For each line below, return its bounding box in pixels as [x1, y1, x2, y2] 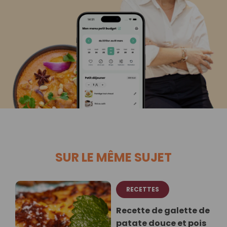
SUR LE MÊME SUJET [55, 149, 172, 166]
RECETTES [126, 185, 159, 194]
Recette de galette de [116, 205, 210, 217]
